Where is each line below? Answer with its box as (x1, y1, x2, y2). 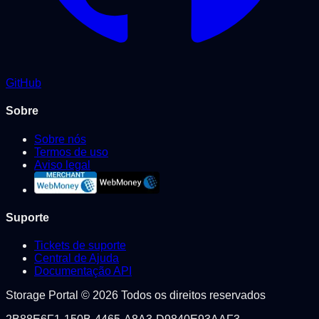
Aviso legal (34, 158, 90, 171)
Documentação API (34, 265, 132, 278)
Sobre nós (34, 132, 86, 145)
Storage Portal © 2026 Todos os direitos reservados (6, 289, 266, 302)
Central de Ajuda (34, 252, 119, 265)
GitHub (6, 77, 41, 90)
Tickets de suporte (34, 239, 126, 252)
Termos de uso (34, 145, 108, 158)
